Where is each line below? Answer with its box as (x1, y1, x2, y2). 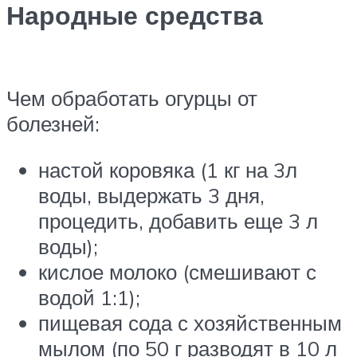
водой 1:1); (38, 284, 140, 311)
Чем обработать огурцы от (6, 85, 257, 112)
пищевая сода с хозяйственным (38, 310, 342, 336)
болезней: (6, 111, 100, 137)
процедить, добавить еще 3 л (38, 208, 318, 234)
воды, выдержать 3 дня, (38, 182, 265, 209)
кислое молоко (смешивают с (38, 259, 316, 285)
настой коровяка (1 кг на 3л (38, 157, 297, 183)
